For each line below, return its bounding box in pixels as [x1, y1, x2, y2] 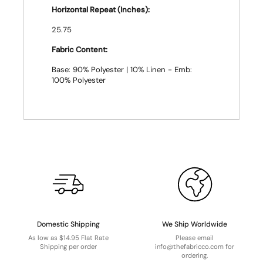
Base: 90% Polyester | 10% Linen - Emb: [52, 65, 192, 75]
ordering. [181, 251, 208, 259]
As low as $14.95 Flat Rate [28, 233, 109, 242]
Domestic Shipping [36, 220, 100, 229]
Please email [176, 233, 214, 242]
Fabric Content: [52, 45, 107, 55]
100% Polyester [52, 75, 106, 85]
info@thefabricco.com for [155, 242, 235, 251]
